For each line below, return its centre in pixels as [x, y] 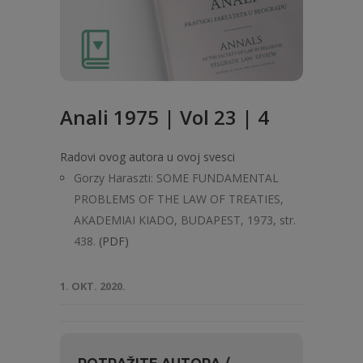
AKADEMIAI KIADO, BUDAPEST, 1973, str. [185, 220]
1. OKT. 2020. [93, 286]
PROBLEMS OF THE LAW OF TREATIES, [179, 199]
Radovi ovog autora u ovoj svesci [147, 157]
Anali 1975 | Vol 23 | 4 [164, 117]
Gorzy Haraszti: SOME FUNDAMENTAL [176, 178]
